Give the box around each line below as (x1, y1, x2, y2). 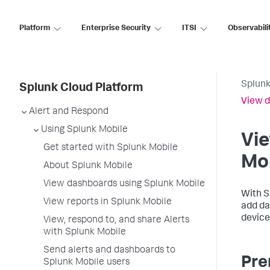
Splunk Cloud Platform (19, 83, 143, 95)
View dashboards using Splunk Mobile (43, 180, 205, 189)
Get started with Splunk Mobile (43, 143, 178, 153)
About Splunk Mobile (43, 162, 133, 171)
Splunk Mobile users (43, 258, 130, 268)
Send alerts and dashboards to (43, 246, 175, 256)
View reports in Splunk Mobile (43, 198, 172, 207)
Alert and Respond (29, 107, 108, 117)
